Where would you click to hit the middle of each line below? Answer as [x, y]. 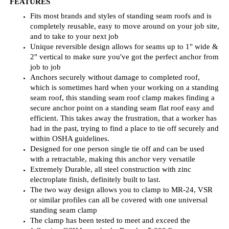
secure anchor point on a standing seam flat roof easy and [122, 50]
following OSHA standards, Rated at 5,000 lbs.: [106, 172]
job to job [45, 9]
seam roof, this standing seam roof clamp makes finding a [122, 39]
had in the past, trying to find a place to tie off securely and [124, 70]
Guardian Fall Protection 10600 [53, 213]
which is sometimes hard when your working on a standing [124, 29]
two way [58, 131]
